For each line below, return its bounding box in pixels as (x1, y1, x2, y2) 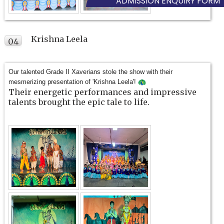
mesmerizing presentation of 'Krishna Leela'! (8, 78, 138, 86)
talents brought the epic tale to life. (8, 97, 150, 107)
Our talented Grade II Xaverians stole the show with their (8, 68, 173, 76)
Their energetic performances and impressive (8, 87, 197, 97)
